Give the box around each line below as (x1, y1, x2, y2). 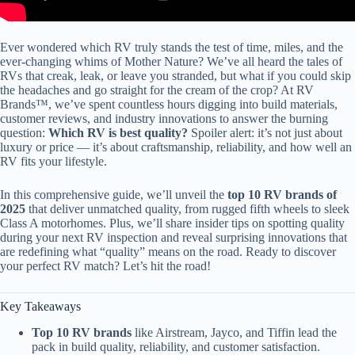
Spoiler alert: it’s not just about (188, 126, 342, 139)
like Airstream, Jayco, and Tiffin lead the (132, 325, 337, 339)
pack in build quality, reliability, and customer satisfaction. (32, 339, 320, 353)
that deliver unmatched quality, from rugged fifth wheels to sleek (25, 202, 349, 216)
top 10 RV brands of (227, 188, 337, 201)
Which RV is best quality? (48, 126, 188, 139)
